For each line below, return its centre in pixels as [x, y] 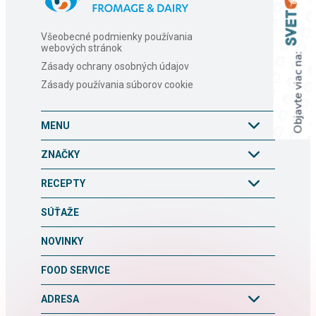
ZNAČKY [60, 154]
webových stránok [81, 48]
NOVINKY [62, 241]
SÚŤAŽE [60, 212]
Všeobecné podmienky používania [117, 36]
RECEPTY [63, 183]
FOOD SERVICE [75, 270]
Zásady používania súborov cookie [117, 84]
